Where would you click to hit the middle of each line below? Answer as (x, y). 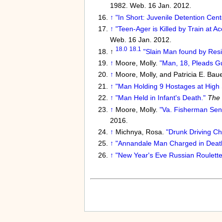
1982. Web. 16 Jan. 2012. (150, 6)
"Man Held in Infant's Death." (160, 98)
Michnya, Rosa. (140, 132)
